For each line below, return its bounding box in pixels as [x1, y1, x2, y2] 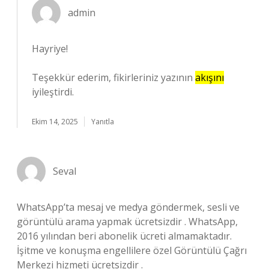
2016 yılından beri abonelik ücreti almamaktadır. [17, 229, 232, 243]
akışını [195, 71, 224, 84]
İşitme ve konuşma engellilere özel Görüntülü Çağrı [17, 244, 247, 257]
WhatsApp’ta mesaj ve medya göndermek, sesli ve [17, 201, 240, 214]
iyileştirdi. [32, 85, 74, 98]
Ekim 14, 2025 [32, 116, 78, 127]
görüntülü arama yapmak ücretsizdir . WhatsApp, [17, 215, 238, 228]
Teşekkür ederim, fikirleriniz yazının [32, 71, 195, 84]
